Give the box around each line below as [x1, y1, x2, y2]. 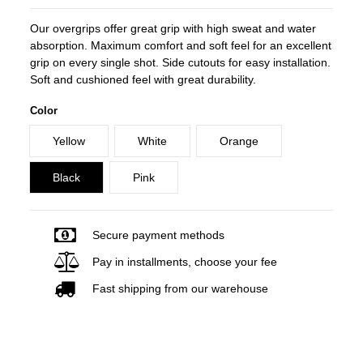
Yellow [53, 134, 86, 147]
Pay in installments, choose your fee [92, 254, 278, 268]
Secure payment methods [92, 228, 225, 241]
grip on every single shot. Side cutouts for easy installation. [30, 55, 331, 69]
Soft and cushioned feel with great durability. [30, 72, 257, 86]
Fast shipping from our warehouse [92, 281, 269, 295]
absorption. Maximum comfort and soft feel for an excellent [30, 38, 332, 52]
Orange [220, 134, 259, 147]
